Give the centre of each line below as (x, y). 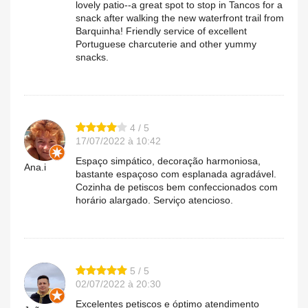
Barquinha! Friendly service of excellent (161, 31)
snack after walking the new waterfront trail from (180, 18)
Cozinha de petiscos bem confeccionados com (177, 187)
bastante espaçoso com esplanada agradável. (176, 174)
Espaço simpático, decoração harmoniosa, (168, 161)
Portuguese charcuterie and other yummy (166, 44)
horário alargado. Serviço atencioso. (154, 200)
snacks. (92, 57)
